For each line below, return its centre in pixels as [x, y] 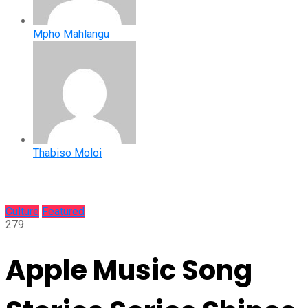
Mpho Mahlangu [71, 34]
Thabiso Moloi [67, 153]
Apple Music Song [129, 270]
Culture [22, 211]
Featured [63, 211]
